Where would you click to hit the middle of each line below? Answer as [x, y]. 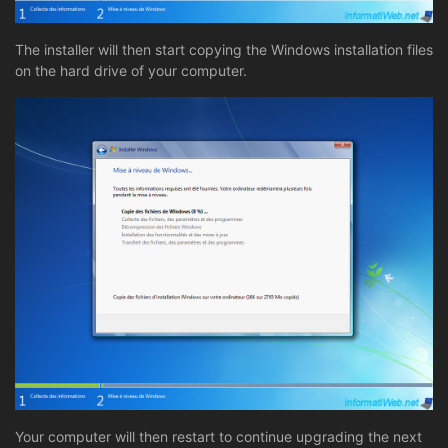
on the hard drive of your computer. [131, 70]
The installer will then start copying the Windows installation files [224, 49]
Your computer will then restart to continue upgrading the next [218, 437]
